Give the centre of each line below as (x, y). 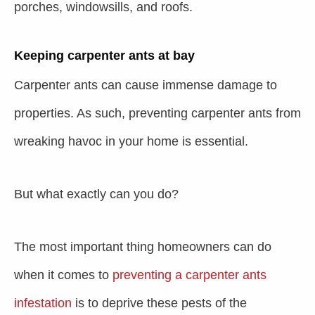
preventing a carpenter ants (188, 275)
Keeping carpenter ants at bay (104, 56)
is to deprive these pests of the (159, 303)
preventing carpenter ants (200, 113)
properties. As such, (71, 113)
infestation (43, 303)
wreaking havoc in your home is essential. (131, 141)
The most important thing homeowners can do (143, 247)
